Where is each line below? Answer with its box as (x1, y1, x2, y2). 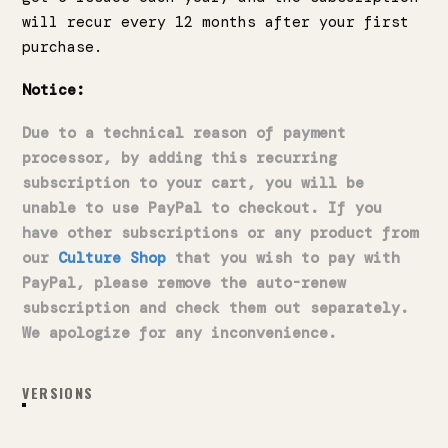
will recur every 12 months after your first (22, 12, 410, 33)
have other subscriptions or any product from (22, 223, 419, 244)
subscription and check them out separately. (22, 298, 410, 319)
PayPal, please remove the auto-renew (22, 273, 347, 294)
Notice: (22, 80, 86, 101)
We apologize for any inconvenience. (22, 323, 338, 344)
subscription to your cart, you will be (22, 173, 365, 194)
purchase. (22, 37, 104, 58)
